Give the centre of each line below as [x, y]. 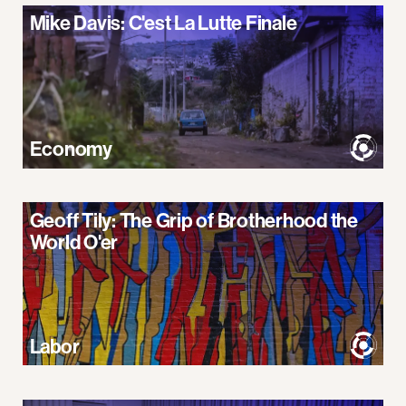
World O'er [73, 242]
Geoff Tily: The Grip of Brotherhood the [193, 220]
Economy [71, 149]
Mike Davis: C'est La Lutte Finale [163, 23]
